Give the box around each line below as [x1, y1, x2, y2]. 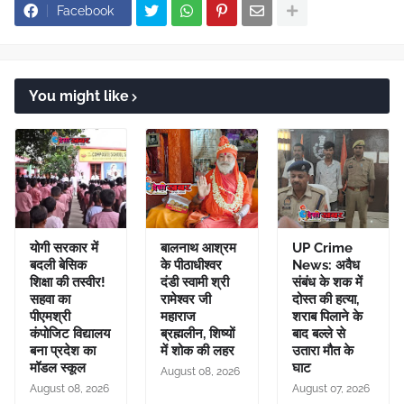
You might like [29, 87, 129, 106]
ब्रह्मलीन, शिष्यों [161, 326, 235, 343]
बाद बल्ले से [291, 326, 345, 343]
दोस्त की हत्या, [291, 291, 359, 308]
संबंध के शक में [291, 274, 363, 291]
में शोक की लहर [161, 343, 235, 360]
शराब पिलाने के [291, 308, 363, 326]
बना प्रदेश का [30, 343, 96, 360]
